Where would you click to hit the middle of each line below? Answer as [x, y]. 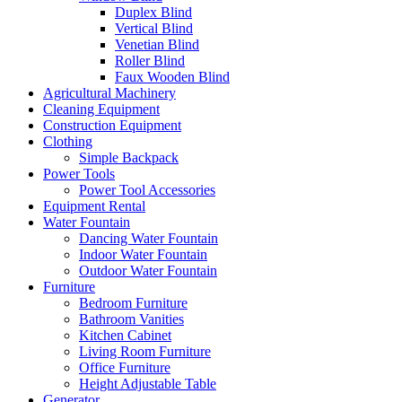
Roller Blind [150, 61]
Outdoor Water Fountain [148, 271]
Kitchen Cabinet [125, 336]
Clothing [68, 142]
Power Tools [79, 174]
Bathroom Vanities [131, 319]
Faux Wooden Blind [172, 77]
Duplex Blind [153, 13]
